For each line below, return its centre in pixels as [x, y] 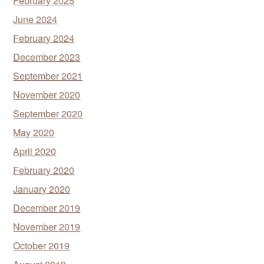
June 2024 [35, 19]
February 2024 [44, 38]
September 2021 [48, 75]
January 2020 [42, 189]
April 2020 [35, 151]
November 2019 [47, 226]
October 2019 [42, 245]
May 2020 [34, 132]
